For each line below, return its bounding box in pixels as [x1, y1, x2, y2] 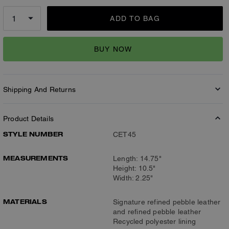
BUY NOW [94, 44, 132, 53]
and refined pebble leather [113, 208, 201, 216]
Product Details [3, 114, 54, 123]
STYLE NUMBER [3, 130, 63, 138]
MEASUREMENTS [3, 154, 68, 162]
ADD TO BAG [110, 14, 160, 22]
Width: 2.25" [113, 174, 153, 182]
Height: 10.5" [113, 164, 156, 172]
